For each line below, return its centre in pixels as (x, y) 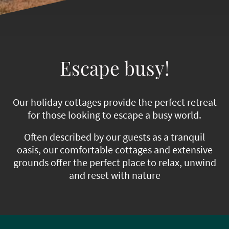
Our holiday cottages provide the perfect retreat (114, 102)
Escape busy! (114, 67)
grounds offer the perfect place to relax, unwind (114, 163)
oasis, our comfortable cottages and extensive (114, 150)
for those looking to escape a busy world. (114, 115)
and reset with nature (114, 175)
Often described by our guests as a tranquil (114, 137)
